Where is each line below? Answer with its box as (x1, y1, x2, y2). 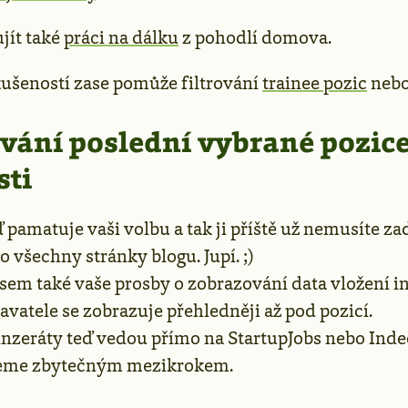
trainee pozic (262, 71, 367, 95)
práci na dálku (64, 25, 178, 49)
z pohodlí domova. (178, 25, 331, 49)
